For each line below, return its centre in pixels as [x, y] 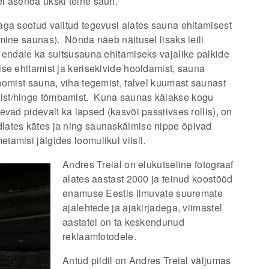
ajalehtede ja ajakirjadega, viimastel [143, 207]
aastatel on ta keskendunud [123, 222]
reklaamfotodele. [99, 236]
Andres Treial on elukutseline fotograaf [148, 164]
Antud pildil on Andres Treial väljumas [147, 260]
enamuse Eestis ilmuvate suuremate [143, 193]
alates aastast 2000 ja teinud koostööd [148, 179]
